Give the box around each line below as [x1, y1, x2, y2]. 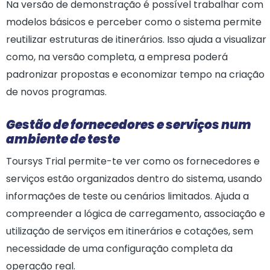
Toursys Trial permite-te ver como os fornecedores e [6, 154, 260, 168]
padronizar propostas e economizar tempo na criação [6, 67, 265, 81]
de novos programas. [6, 85, 107, 99]
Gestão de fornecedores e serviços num [6, 116, 251, 133]
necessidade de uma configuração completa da [6, 242, 233, 256]
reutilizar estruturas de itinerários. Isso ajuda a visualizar [6, 33, 266, 46]
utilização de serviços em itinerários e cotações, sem [6, 224, 253, 238]
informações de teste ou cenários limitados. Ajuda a [6, 189, 249, 203]
